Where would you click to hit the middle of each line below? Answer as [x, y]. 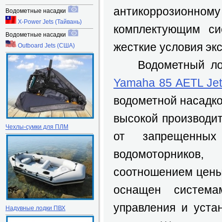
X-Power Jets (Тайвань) [49, 22]
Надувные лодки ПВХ [35, 208]
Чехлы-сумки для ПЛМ [37, 127]
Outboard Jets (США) [46, 46]
